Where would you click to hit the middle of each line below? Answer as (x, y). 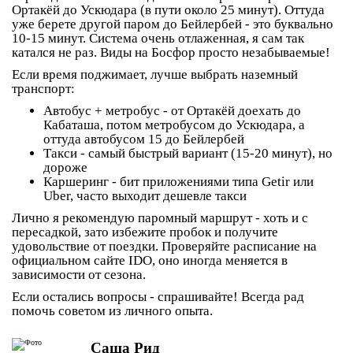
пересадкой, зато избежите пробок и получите (145, 232)
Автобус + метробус (102, 111)
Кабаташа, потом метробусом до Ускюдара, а (174, 125)
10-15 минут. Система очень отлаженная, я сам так (158, 38)
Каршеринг (76, 182)
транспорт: (43, 89)
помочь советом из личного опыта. (112, 311)
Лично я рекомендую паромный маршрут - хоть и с (160, 218)
